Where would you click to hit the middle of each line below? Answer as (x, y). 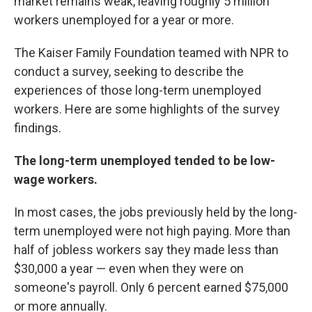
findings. (38, 128)
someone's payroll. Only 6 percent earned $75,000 (151, 287)
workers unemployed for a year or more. (124, 20)
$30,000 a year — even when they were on (129, 268)
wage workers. (56, 179)
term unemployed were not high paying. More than (152, 231)
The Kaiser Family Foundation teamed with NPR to (151, 53)
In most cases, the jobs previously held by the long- (156, 212)
